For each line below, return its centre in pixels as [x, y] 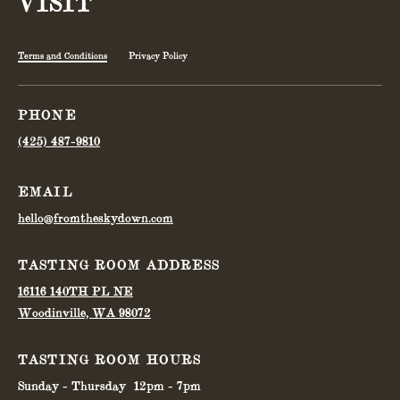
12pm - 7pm [168, 386]
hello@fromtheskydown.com [96, 218]
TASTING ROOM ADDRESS [119, 265]
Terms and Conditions [62, 55]
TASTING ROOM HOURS [110, 360]
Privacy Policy [158, 55]
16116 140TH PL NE [75, 291]
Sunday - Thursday [72, 386]
